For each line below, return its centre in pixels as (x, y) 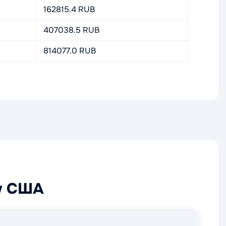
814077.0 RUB (70, 51)
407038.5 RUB (71, 30)
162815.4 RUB (69, 9)
